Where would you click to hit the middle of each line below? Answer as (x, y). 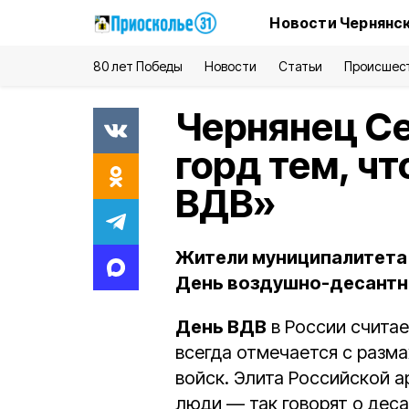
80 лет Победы (138, 66)
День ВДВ (221, 327)
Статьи (300, 66)
